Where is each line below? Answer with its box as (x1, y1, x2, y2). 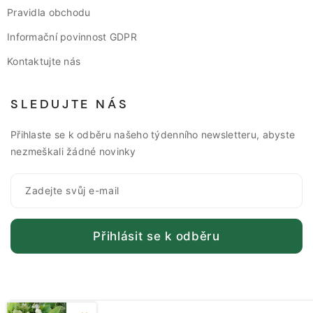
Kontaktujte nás (7, 54, 81, 67)
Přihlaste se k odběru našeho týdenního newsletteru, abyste (10, 128, 296, 140)
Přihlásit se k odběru (93, 228, 220, 243)
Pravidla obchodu (7, 6, 91, 18)
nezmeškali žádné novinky (10, 145, 136, 157)
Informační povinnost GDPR (7, 30, 137, 43)
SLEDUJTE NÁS (10, 95, 129, 112)
